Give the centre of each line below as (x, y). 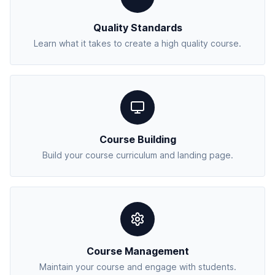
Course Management (137, 251)
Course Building (137, 139)
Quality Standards (137, 28)
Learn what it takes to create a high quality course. (137, 43)
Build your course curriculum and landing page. (137, 155)
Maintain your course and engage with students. (137, 267)
